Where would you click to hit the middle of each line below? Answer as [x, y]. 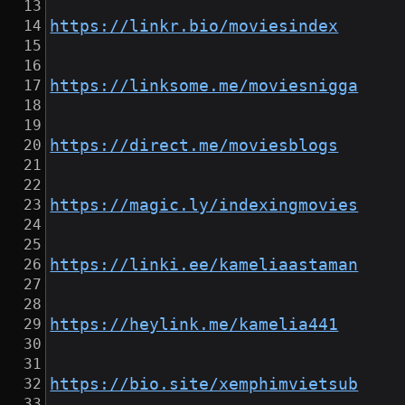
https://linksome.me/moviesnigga [204, 86]
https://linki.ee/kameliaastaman [204, 265]
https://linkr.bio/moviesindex [194, 27]
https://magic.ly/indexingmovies [204, 206]
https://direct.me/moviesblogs [194, 146]
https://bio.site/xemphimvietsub [204, 385]
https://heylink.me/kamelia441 [194, 325]
